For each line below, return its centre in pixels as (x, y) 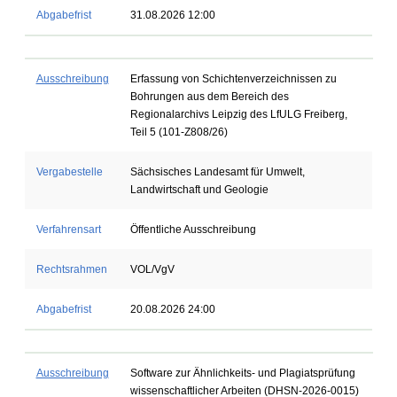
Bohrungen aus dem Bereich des (209, 97)
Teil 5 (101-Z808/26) (179, 132)
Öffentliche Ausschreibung (193, 230)
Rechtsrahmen (71, 269)
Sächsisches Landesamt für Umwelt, (217, 172)
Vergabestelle (69, 172)
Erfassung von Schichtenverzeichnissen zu (233, 79)
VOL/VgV (152, 269)
